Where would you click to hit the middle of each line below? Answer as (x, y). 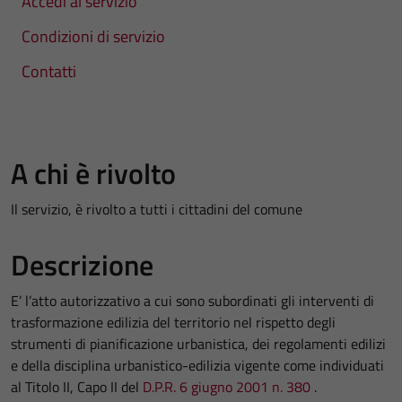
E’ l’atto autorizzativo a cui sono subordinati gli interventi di (192, 301)
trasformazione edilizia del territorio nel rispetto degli (173, 322)
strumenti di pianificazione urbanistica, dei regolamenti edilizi (198, 344)
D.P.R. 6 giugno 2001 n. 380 (227, 387)
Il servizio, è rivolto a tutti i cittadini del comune (157, 209)
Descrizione (82, 265)
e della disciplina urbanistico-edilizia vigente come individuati (197, 365)
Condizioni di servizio (93, 36)
